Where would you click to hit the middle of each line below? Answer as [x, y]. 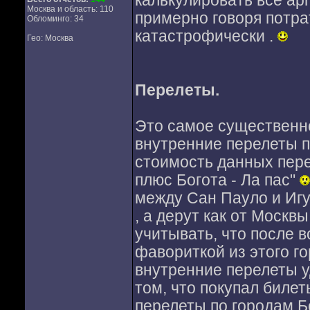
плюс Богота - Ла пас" [217, 180]
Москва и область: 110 [70, 9]
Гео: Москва [50, 38]
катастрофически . [206, 36]
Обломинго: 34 [55, 19]
